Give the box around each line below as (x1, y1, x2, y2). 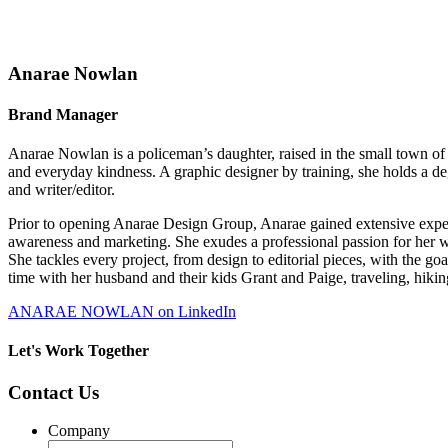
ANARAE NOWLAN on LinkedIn (8, 303, 236, 321)
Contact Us (8, 381, 99, 403)
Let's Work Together (8, 342, 149, 360)
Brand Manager (8, 105, 118, 123)
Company (48, 422, 110, 440)
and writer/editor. (8, 181, 115, 199)
